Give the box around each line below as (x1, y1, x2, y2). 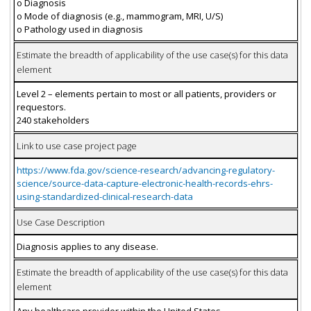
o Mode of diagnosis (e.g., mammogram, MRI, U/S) (16, 9, 223, 22)
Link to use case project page (16, 139, 137, 152)
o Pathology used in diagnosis (16, 22, 143, 35)
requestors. (16, 100, 66, 113)
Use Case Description (16, 215, 105, 228)
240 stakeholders (16, 113, 90, 126)
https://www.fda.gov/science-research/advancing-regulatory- (16, 163, 275, 176)
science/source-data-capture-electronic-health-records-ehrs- (16, 176, 273, 190)
